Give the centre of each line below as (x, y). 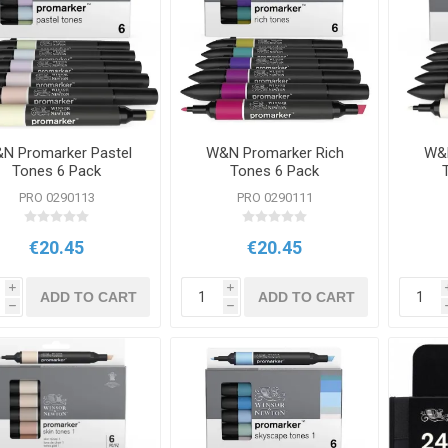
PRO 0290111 (274, 198)
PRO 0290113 (56, 198)
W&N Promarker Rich (274, 153)
